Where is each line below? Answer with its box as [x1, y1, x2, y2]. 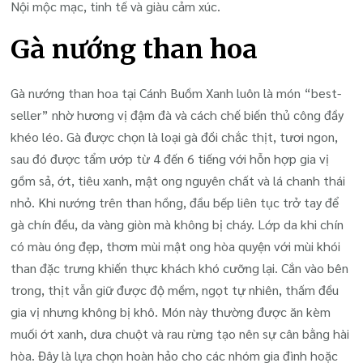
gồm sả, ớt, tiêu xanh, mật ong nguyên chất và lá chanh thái [11, 172, 346, 190]
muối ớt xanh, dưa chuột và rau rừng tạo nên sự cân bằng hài [11, 325, 350, 343]
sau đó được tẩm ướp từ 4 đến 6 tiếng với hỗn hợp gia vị [11, 150, 330, 168]
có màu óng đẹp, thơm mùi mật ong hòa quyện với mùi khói [11, 237, 341, 255]
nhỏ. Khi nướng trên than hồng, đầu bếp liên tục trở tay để [11, 194, 340, 211]
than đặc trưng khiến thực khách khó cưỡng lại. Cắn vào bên [11, 259, 349, 277]
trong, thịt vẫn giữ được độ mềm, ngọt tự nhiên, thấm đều [11, 281, 340, 299]
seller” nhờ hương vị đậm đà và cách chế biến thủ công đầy [11, 106, 344, 124]
